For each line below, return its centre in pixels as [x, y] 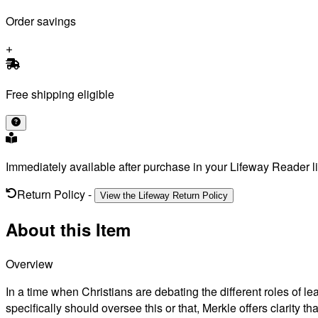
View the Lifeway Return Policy [164, 196]
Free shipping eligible [60, 94]
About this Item [68, 230]
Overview [29, 264]
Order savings [41, 21]
